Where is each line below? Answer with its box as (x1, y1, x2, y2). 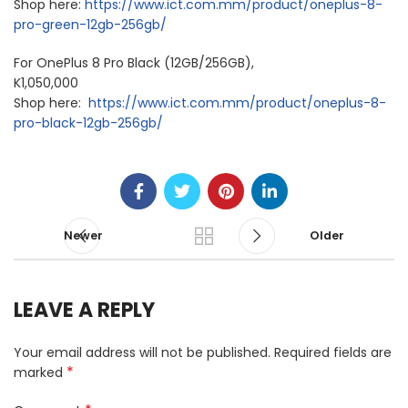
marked (14, 363, 66, 382)
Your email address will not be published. (14, 343, 270, 362)
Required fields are (274, 343, 392, 362)
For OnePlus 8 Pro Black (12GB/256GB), (14, 54, 254, 72)
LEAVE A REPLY (14, 296, 155, 324)
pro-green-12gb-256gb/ (14, 15, 167, 34)
